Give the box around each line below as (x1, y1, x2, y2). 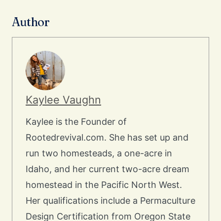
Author (12, 15, 50, 30)
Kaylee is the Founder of (26, 116, 127, 127)
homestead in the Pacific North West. (26, 180, 182, 190)
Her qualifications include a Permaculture (26, 195, 195, 206)
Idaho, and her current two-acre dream (26, 164, 189, 175)
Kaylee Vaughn (26, 93, 101, 107)
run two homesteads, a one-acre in (26, 148, 172, 159)
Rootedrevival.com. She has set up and (26, 132, 188, 143)
